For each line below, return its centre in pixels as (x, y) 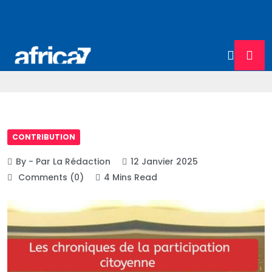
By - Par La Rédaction (63, 162)
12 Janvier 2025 (164, 162)
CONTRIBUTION (44, 137)
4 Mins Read (131, 178)
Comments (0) (50, 178)
